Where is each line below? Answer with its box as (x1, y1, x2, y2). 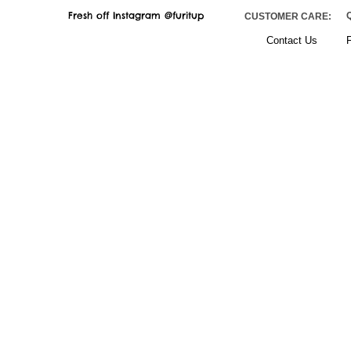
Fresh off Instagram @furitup (68, 9, 204, 21)
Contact (266, 34, 302, 46)
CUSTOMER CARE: (244, 11, 331, 22)
